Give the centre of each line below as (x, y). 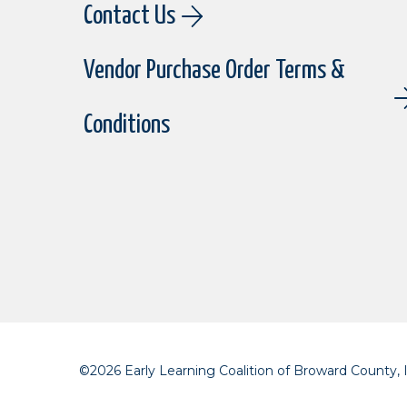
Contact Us (129, 16)
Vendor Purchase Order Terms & (214, 70)
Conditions (127, 125)
